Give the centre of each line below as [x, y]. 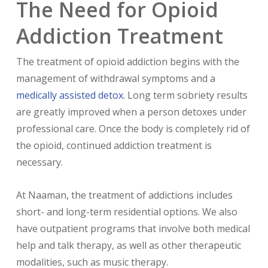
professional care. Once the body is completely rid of [133, 128]
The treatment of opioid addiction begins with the [127, 61]
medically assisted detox [69, 95]
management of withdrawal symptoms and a [115, 78]
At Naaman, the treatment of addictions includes [124, 195]
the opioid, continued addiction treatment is [114, 145]
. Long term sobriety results [185, 95]
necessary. [39, 162]
